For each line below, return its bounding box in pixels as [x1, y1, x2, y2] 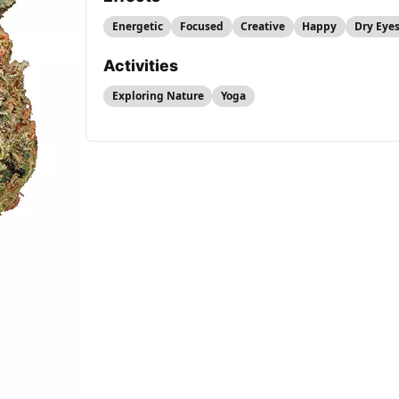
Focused [179, 19, 224, 35]
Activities [103, 56, 179, 76]
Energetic [111, 19, 163, 35]
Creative [240, 19, 286, 35]
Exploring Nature [111, 88, 204, 104]
